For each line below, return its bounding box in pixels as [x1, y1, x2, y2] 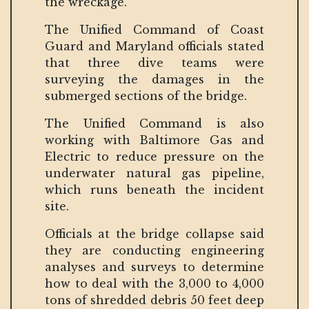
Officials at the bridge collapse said [45, 226, 264, 241]
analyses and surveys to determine [45, 259, 264, 274]
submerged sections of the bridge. [45, 88, 247, 103]
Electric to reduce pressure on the [45, 149, 264, 163]
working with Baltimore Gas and [45, 132, 264, 147]
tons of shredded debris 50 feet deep [45, 292, 264, 307]
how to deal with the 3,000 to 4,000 [45, 276, 264, 290]
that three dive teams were [45, 55, 264, 70]
